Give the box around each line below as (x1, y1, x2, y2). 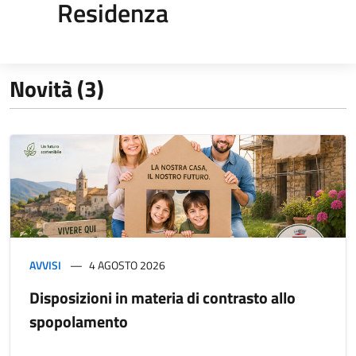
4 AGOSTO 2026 (89, 256, 165, 273)
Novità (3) (10, 71, 104, 106)
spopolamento (29, 308, 128, 334)
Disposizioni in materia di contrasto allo (29, 284, 296, 310)
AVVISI (29, 256, 61, 273)
